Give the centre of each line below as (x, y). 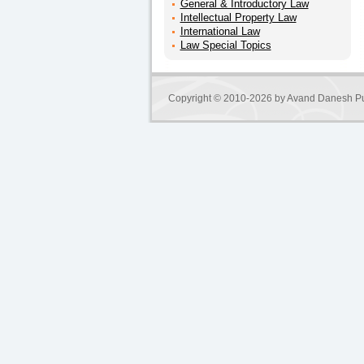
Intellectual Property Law (238, 17)
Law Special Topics (225, 45)
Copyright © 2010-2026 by (227, 98)
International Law (220, 31)
